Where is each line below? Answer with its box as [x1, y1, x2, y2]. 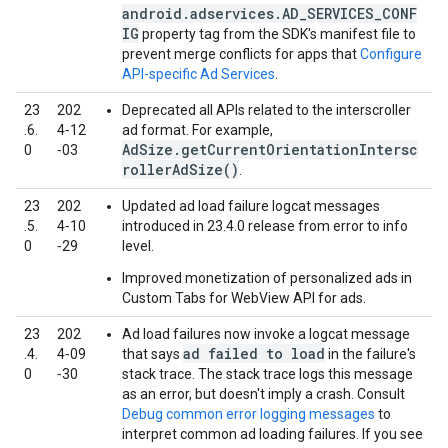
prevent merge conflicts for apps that [122, 46, 360, 62]
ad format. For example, [122, 122, 273, 138]
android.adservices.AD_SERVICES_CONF [122, 4, 417, 23]
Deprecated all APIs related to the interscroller [122, 102, 411, 118]
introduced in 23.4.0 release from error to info [122, 218, 408, 234]
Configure [360, 46, 422, 62]
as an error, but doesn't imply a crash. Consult [122, 386, 405, 402]
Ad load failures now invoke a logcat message [122, 326, 410, 342]
